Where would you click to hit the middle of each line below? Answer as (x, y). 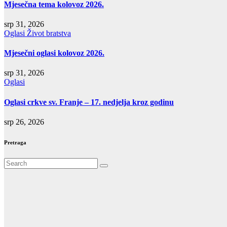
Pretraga (15, 142)
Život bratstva (49, 33)
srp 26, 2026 (24, 122)
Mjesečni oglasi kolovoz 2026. (54, 53)
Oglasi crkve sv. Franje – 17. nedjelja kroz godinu (89, 102)
